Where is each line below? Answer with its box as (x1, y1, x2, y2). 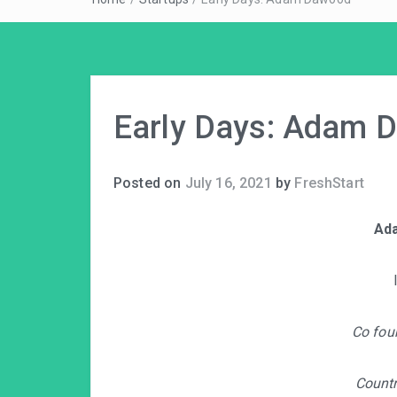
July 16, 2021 (184, 175, 272, 191)
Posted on (113, 175, 185, 191)
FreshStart (294, 175, 364, 191)
